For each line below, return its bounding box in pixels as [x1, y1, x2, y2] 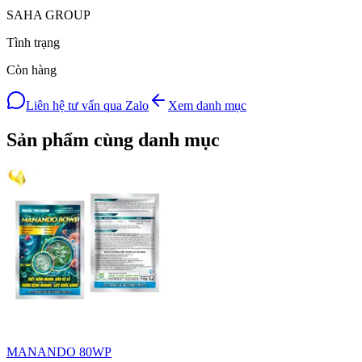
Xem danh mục [168, 99, 246, 113]
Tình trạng [6, 36, 60, 50]
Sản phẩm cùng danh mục [6, 129, 220, 151]
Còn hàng [6, 63, 57, 78]
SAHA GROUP [6, 8, 90, 23]
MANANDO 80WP [6, 345, 112, 360]
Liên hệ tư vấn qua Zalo [26, 99, 149, 113]
